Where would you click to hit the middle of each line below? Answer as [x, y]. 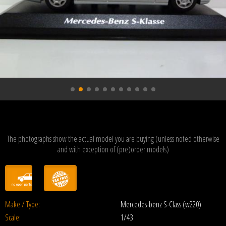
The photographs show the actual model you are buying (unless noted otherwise [113, 139]
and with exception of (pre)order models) [113, 149]
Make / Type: [22, 204]
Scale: [13, 217]
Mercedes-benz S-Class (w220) [161, 204]
